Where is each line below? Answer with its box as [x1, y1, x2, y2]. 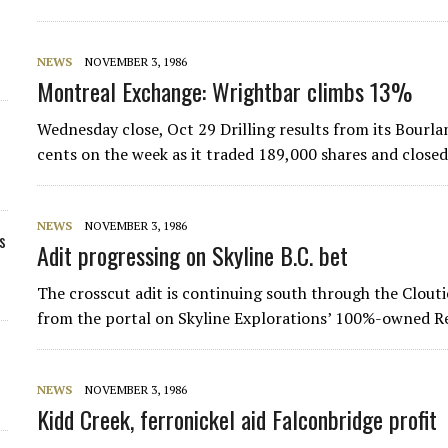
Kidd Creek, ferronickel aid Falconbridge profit [37, 401, 438, 437]
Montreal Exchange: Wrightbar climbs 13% [37, 73, 413, 109]
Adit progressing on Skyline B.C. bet [37, 237, 349, 273]
